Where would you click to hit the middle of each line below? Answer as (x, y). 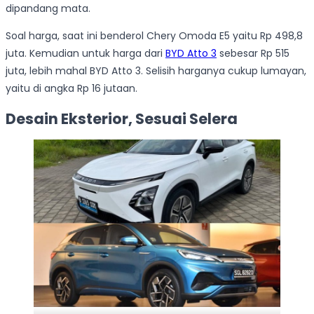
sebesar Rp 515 (253, 54)
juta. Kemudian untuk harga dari (86, 54)
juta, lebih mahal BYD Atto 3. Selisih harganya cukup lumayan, (156, 71)
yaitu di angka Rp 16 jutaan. (71, 89)
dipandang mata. (48, 9)
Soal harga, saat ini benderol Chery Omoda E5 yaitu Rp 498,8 (154, 36)
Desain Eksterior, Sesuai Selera (122, 118)
